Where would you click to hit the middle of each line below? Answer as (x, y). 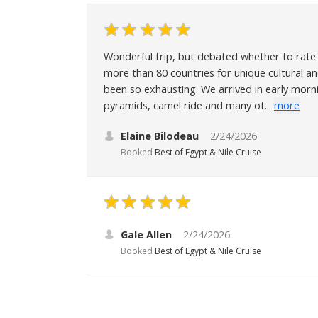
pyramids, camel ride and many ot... (187, 105)
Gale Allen (146, 234)
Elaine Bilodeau (160, 136)
